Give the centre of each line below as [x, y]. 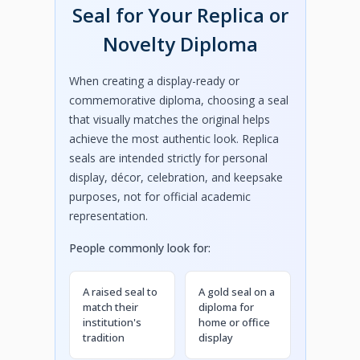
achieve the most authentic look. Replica [174, 138]
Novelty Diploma [180, 43]
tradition [104, 337]
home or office [235, 322]
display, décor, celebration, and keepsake [176, 177]
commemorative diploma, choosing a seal [179, 100]
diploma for [227, 307]
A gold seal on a [237, 291]
